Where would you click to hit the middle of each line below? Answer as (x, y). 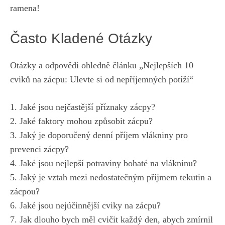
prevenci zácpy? (39, 149)
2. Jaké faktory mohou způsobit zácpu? (81, 121)
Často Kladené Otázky (81, 38)
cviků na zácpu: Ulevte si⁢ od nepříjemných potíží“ (102, 79)
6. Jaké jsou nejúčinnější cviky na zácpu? (85, 205)
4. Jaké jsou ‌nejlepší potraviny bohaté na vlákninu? (103, 163)
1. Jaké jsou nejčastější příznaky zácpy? (83, 107)
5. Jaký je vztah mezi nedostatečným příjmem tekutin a (111, 177)
